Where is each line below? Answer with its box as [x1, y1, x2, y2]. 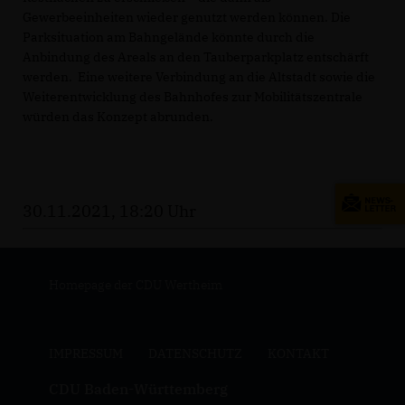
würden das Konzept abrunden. [23, 108, 219, 125]
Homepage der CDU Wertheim [48, 277, 222, 293]
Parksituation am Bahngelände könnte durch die [23, 29, 315, 45]
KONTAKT [267, 345, 329, 362]
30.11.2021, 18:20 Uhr [23, 201, 196, 221]
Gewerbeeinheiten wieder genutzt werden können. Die [23, 9, 351, 25]
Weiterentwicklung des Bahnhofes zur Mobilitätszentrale [23, 89, 363, 105]
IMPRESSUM [48, 345, 123, 362]
